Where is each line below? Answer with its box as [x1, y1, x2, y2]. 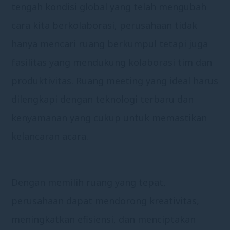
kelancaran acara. [11, 130, 89, 142]
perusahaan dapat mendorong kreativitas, [11, 195, 200, 207]
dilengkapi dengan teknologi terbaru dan [11, 93, 194, 105]
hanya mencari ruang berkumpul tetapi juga [11, 37, 208, 50]
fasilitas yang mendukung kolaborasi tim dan [11, 56, 213, 68]
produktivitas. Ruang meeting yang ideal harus [11, 74, 219, 87]
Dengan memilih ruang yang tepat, [11, 176, 166, 188]
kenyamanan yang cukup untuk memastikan [11, 111, 207, 124]
